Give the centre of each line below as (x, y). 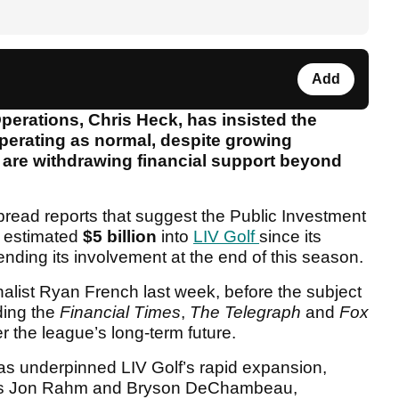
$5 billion (118, 237)
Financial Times (120, 313)
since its (290, 237)
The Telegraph (245, 313)
